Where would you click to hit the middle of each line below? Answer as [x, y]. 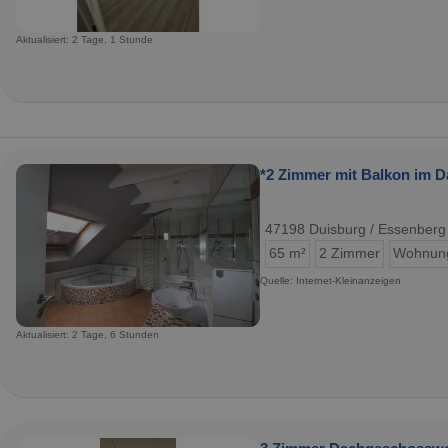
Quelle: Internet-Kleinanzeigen [330, 280]
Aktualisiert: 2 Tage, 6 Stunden [87, 334]
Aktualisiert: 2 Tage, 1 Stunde [84, 39]
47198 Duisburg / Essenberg [355, 229]
